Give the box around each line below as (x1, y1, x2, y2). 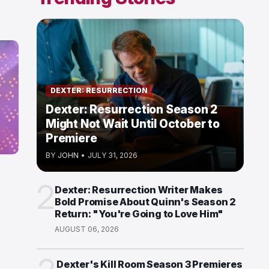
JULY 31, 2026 (88, 151, 138, 160)
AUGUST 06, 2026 (55, 225, 119, 234)
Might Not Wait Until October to (46, 117, 220, 131)
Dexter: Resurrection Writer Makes (55, 184, 223, 196)
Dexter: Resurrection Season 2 (46, 103, 218, 117)
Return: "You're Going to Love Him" (55, 208, 224, 220)
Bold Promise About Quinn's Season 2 (55, 196, 236, 208)
